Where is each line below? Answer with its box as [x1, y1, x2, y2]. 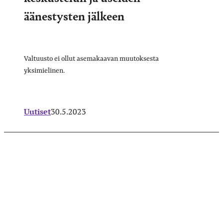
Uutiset [24, 106, 51, 117]
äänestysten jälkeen [24, 6, 124, 24]
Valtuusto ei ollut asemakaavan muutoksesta [24, 54, 159, 63]
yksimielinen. [24, 66, 65, 75]
